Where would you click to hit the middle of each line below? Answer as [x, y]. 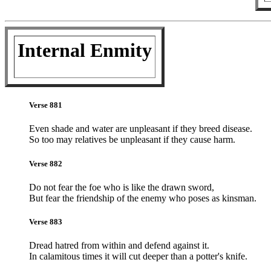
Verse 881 [46, 105]
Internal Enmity [85, 50]
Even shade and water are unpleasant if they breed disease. [141, 129]
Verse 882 [46, 163]
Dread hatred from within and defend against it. [119, 246]
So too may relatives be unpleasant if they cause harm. [132, 140]
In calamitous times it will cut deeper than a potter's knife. [138, 256]
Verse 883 [46, 221]
